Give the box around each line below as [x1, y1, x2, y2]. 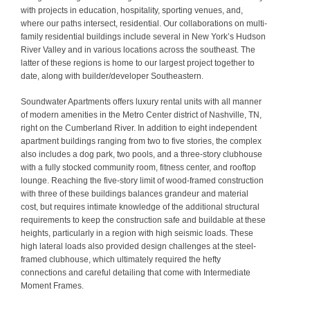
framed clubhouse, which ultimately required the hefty [21, 255, 221, 264]
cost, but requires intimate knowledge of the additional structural [21, 202, 259, 212]
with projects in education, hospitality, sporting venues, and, [21, 6, 243, 15]
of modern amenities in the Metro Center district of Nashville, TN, [21, 110, 262, 120]
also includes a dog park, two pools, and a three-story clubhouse [21, 149, 262, 159]
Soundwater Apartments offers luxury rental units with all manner [21, 97, 262, 107]
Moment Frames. [21, 281, 84, 291]
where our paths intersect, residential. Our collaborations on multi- [21, 19, 267, 28]
